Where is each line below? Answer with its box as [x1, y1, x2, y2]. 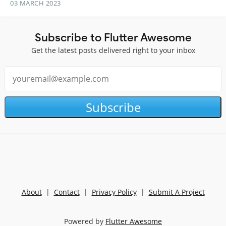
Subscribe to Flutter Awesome [34, 30, 192, 45]
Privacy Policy [91, 187, 137, 197]
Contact [53, 187, 80, 197]
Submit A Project [148, 187, 205, 197]
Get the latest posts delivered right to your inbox [31, 45, 195, 55]
